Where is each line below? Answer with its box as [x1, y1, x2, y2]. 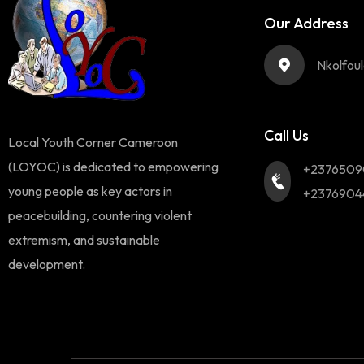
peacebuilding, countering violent [8, 206, 192, 223]
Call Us [264, 126, 309, 145]
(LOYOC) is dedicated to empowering [8, 158, 219, 175]
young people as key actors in [8, 182, 172, 199]
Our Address [264, 14, 349, 32]
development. [8, 255, 85, 272]
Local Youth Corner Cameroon [8, 133, 178, 150]
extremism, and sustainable [8, 231, 160, 248]
